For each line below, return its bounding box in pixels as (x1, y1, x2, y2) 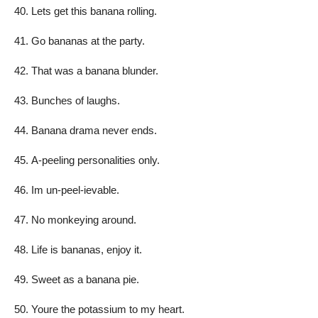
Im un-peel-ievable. (31, 183, 119, 196)
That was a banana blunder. (31, 64, 158, 77)
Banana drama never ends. (31, 124, 157, 136)
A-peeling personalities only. (31, 153, 160, 166)
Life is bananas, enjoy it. (31, 243, 142, 256)
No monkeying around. (31, 213, 136, 226)
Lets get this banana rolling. (31, 4, 157, 17)
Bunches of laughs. (31, 94, 120, 106)
